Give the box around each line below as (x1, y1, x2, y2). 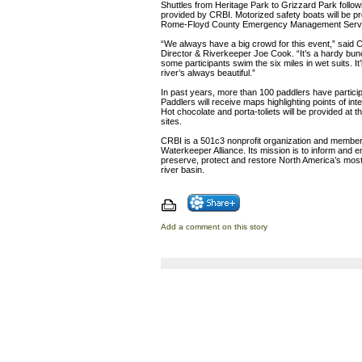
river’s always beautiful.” (160, 68, 255, 78)
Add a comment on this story (160, 222, 267, 231)
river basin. (160, 165, 204, 175)
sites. (160, 116, 182, 126)
